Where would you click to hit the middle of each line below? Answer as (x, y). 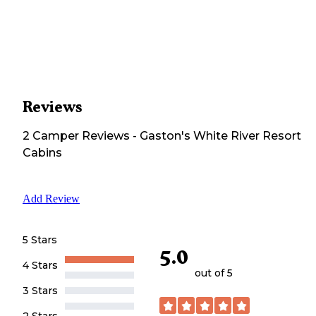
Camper (54, 135)
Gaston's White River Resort (220, 135)
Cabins (42, 152)
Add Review (51, 198)
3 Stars (40, 290)
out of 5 (214, 273)
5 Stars (40, 239)
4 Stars (40, 265)
